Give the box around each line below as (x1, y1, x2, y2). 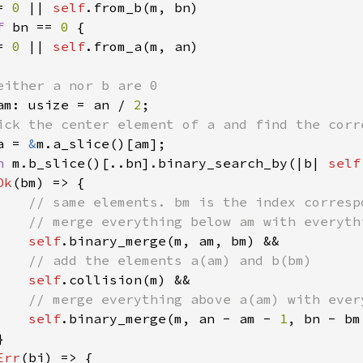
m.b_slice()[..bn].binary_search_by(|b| (12, 155, 328, 172)
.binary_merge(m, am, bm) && (61, 233, 280, 250)
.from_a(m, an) (85, 38, 199, 55)
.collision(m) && (61, 271, 190, 288)
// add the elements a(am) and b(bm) (28, 252, 312, 269)
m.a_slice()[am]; (36, 135, 166, 152)
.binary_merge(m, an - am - (61, 310, 280, 327)
